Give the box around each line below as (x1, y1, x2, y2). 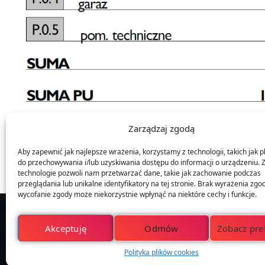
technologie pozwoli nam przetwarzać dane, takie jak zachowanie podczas (18, 168, 261, 178)
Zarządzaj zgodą (128, 122, 195, 134)
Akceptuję (44, 222, 87, 234)
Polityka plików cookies (124, 247, 199, 257)
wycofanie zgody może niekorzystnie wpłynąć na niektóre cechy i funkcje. (18, 189, 257, 199)
